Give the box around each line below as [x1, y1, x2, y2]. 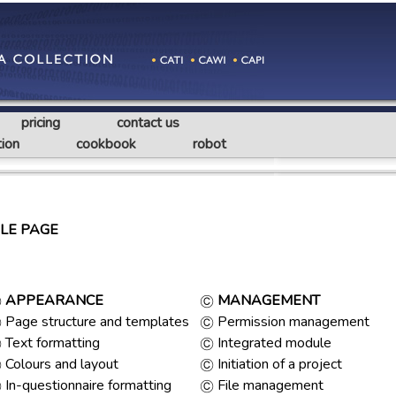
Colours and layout [2, 354, 122, 374]
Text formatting [2, 333, 100, 353]
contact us [117, 113, 179, 133]
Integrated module [214, 333, 331, 353]
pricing [21, 113, 60, 133]
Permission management [214, 312, 373, 331]
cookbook [76, 134, 136, 154]
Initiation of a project [214, 354, 346, 374]
